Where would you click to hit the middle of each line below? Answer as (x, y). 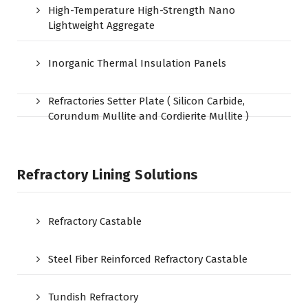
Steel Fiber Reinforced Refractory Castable (148, 259)
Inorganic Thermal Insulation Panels (137, 63)
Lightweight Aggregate (101, 25)
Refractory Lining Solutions (108, 175)
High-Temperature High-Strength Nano (142, 10)
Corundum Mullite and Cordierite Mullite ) (148, 116)
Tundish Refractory (93, 297)
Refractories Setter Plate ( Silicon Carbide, (146, 101)
